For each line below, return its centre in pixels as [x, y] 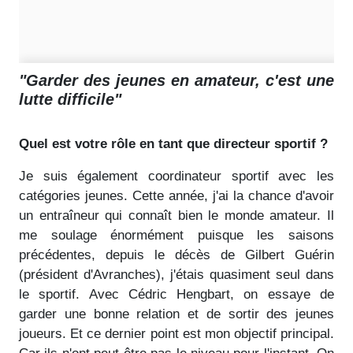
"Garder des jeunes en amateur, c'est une [176, 80]
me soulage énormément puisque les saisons [176, 235]
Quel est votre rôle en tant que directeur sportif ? [173, 143]
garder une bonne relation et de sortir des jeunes [176, 314]
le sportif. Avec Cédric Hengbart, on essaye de [176, 294]
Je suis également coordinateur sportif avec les [176, 176]
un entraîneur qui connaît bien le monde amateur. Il [176, 215]
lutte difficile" [70, 99]
